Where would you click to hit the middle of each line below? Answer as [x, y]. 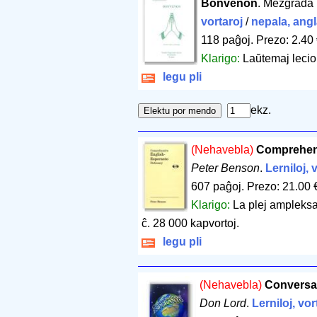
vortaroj [222, 22]
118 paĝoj [226, 40]
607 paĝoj [217, 187]
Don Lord [223, 304]
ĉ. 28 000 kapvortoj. [190, 224]
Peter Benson [226, 168]
